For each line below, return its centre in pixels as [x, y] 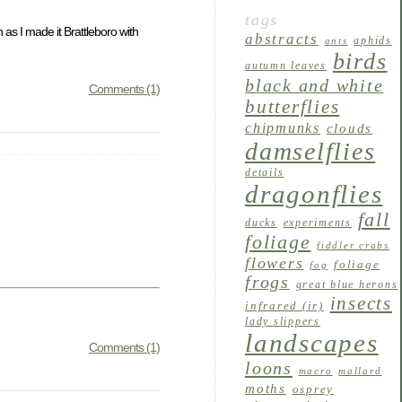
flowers [275, 262]
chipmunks [283, 128]
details [265, 172]
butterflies [293, 106]
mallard [360, 371]
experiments [317, 222]
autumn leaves [286, 65]
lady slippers [283, 321]
